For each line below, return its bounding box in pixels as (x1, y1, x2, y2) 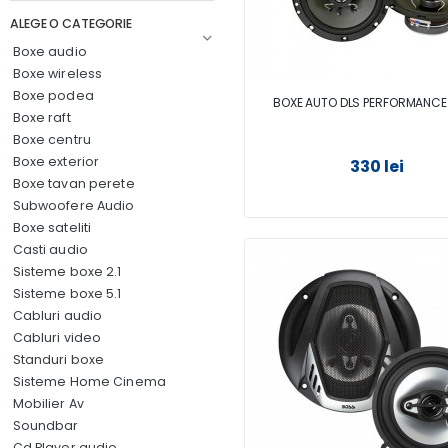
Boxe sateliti (12, 219, 92, 236)
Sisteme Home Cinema (12, 373, 166, 390)
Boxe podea (12, 87, 94, 104)
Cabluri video (12, 329, 102, 346)
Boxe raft (12, 109, 71, 126)
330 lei (349, 155, 405, 178)
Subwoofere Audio (12, 197, 135, 214)
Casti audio (12, 241, 88, 258)
